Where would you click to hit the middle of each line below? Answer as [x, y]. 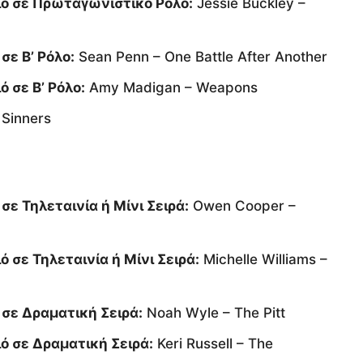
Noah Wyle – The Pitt [214, 313]
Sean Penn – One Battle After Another [201, 57]
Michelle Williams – [263, 260]
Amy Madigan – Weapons [171, 88]
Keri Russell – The [213, 344]
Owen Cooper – [242, 206]
